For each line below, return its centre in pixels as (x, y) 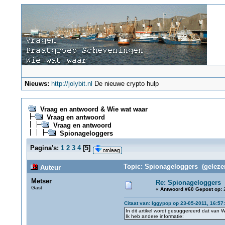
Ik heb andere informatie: (154, 216)
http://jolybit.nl (72, 84)
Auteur (49, 167)
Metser (41, 181)
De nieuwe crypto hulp (126, 84)
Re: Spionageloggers (188, 183)
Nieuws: (37, 84)
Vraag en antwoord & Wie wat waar (94, 109)
